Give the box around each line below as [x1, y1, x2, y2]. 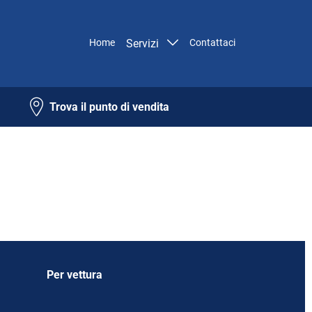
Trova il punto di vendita [49, 100, 169, 114]
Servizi [125, 36, 164, 50]
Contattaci [189, 36, 235, 48]
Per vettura [47, 268, 102, 281]
